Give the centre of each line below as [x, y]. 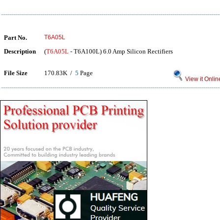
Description [20, 51]
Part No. [15, 38]
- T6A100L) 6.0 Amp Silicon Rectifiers [121, 51]
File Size [16, 73]
